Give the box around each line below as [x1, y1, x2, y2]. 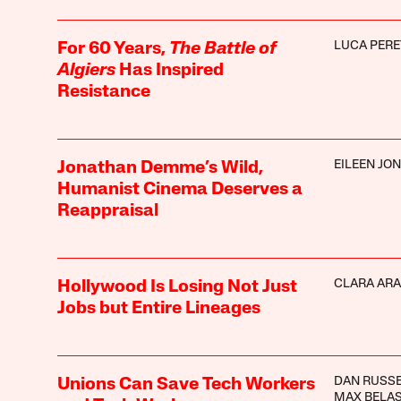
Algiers [56, 62, 115, 81]
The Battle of [168, 40, 277, 59]
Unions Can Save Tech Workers [56, 376, 315, 395]
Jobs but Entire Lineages [56, 300, 260, 319]
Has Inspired [115, 62, 224, 81]
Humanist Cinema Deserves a [56, 181, 303, 200]
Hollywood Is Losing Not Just [56, 278, 297, 297]
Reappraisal [56, 202, 158, 221]
